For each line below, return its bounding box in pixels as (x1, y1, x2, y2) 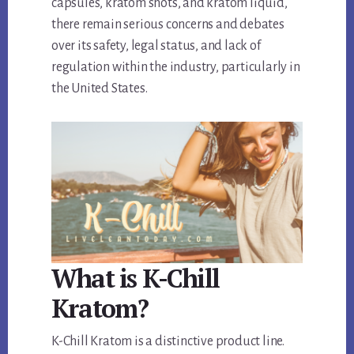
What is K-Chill (51, 262, 220, 296)
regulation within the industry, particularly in (51, 60, 300, 75)
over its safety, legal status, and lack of (51, 39, 261, 54)
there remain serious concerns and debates (51, 17, 284, 32)
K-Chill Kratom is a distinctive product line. (51, 334, 285, 349)
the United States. (51, 81, 148, 96)
